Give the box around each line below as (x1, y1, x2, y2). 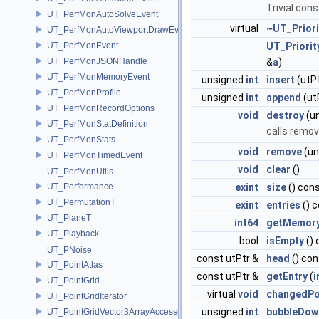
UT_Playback (47, 228, 99, 239)
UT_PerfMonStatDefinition (47, 118, 148, 129)
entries (266, 199, 300, 211)
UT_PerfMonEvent (47, 40, 118, 51)
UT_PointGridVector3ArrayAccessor (47, 306, 185, 317)
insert (266, 74, 295, 85)
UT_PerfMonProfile (47, 87, 121, 98)
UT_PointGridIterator (47, 291, 127, 301)
